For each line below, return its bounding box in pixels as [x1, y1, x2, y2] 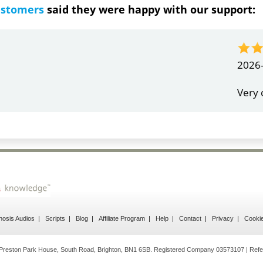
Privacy [212, 215, 234, 222]
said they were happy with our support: [43, 2, 255, 17]
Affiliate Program [99, 215, 145, 222]
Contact [179, 215, 201, 222]
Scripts [45, 215, 65, 222]
